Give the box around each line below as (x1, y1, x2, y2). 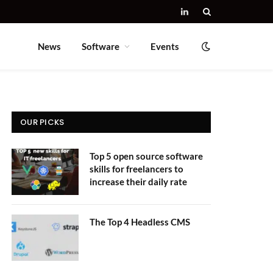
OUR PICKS (20, 116, 65, 128)
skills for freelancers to (90, 163, 183, 174)
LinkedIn (183, 12, 216, 23)
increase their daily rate (90, 176, 187, 187)
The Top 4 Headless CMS (90, 216, 190, 227)
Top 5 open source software (90, 151, 203, 161)
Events (151, 41, 179, 52)
